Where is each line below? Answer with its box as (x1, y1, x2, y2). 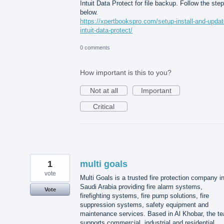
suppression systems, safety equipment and (80, 201, 208, 209)
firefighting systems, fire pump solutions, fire (80, 192, 209, 200)
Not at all (89, 86, 118, 95)
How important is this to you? (80, 68, 171, 77)
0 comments (80, 44, 110, 51)
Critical (93, 102, 114, 111)
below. (80, 8, 98, 16)
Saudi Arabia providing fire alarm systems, (80, 183, 202, 191)
